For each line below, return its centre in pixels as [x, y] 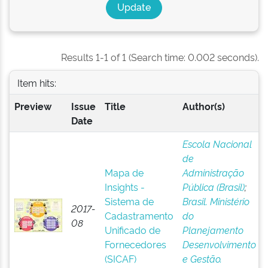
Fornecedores [135, 244]
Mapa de [124, 172]
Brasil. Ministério [216, 201]
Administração [213, 172]
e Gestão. [202, 258]
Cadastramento [139, 215]
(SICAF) [120, 258]
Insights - [124, 187]
